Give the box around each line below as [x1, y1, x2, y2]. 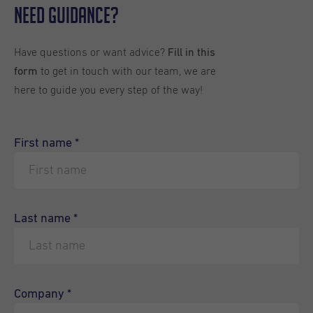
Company [14, 288, 67, 300]
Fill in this [165, 48, 215, 59]
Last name [14, 212, 73, 225]
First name [14, 137, 75, 150]
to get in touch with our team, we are [38, 66, 216, 77]
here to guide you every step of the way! [14, 85, 203, 96]
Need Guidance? [14, 3, 119, 27]
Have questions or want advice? [14, 47, 165, 58]
